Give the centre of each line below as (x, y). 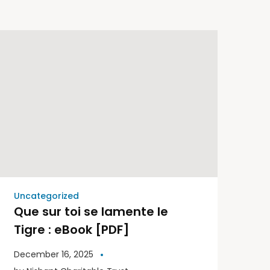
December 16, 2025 (54, 254)
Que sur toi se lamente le (91, 211)
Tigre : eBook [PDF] (72, 229)
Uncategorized (46, 196)
